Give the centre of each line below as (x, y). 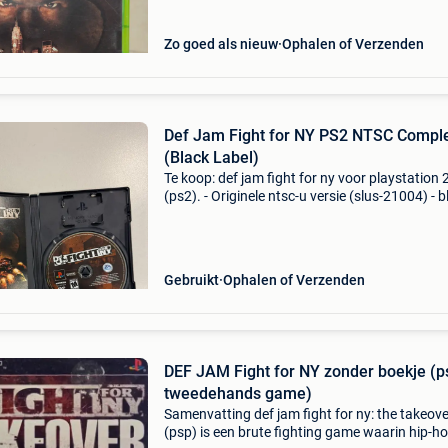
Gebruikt (191, 280)
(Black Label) (211, 157)
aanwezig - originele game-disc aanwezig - (293, 232)
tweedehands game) (237, 393)
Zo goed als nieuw (220, 44)
